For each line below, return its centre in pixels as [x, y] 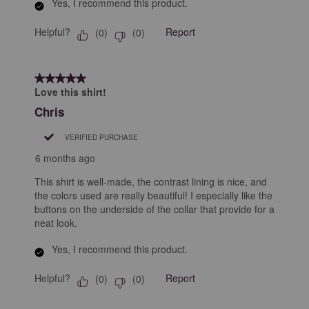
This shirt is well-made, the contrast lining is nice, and [151, 182]
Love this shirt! [70, 92]
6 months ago [65, 158]
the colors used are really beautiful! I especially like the [153, 196]
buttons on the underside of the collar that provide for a [154, 209]
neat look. [56, 223]
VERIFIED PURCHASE [102, 137]
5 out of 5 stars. [71, 78]
